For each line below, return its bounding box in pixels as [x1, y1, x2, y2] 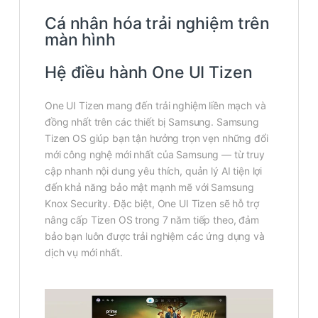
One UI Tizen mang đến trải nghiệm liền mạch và [45, 99, 266, 111]
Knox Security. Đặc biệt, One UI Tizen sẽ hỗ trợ [45, 197, 259, 209]
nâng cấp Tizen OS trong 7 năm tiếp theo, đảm [45, 213, 259, 226]
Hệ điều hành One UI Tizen [45, 62, 253, 82]
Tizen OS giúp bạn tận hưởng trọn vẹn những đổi [45, 131, 268, 144]
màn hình [45, 29, 116, 50]
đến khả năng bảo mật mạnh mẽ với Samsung [45, 180, 254, 193]
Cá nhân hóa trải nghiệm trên [45, 13, 270, 33]
